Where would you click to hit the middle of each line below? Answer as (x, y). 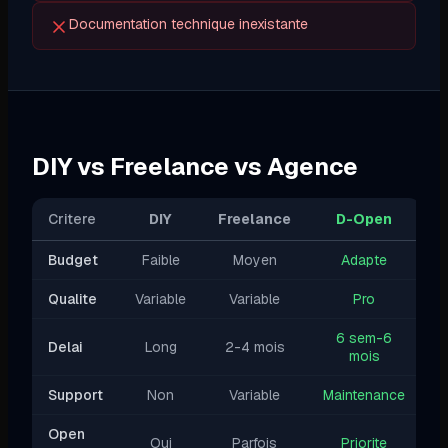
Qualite (72, 299)
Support (75, 395)
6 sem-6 (364, 338)
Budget (73, 260)
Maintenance (364, 395)
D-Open (364, 219)
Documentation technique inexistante (188, 24)
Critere (72, 219)
